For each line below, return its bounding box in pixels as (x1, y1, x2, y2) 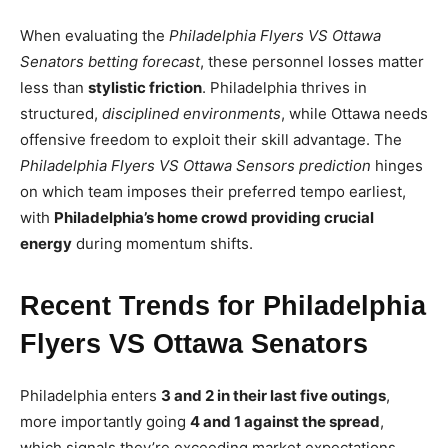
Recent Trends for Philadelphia (20, 291, 426, 322)
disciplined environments (102, 104, 281, 124)
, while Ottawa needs (281, 104, 428, 124)
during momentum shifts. (72, 234, 253, 254)
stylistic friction (88, 78, 202, 98)
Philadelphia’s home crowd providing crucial (54, 208, 374, 228)
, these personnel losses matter (200, 52, 424, 72)
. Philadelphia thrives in (202, 78, 367, 98)
